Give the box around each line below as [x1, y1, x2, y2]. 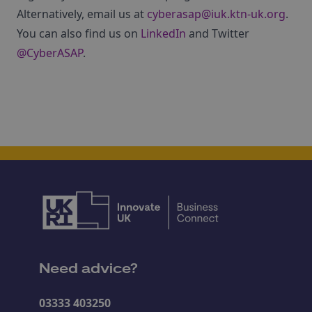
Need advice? [39, 260, 138, 278]
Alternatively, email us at [17, 6, 147, 22]
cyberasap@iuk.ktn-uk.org [147, 6, 286, 22]
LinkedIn [141, 26, 186, 41]
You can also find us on [17, 26, 141, 41]
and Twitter [186, 26, 249, 41]
